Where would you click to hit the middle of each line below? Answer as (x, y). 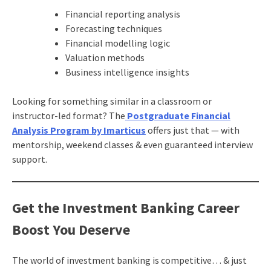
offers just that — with (192, 130)
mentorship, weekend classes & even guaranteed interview (132, 145)
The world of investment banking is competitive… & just (129, 260)
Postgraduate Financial (178, 116)
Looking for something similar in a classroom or (112, 101)
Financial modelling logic (117, 43)
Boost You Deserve (71, 230)
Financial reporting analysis (122, 14)
